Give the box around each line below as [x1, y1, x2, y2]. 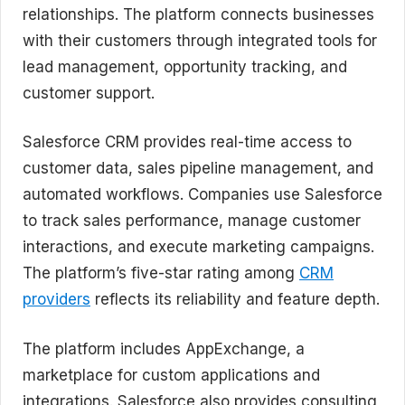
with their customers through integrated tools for [23, 31, 377, 50]
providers [23, 290, 90, 308]
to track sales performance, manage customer [23, 212, 361, 230]
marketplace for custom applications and [23, 365, 320, 384]
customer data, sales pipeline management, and [23, 159, 373, 177]
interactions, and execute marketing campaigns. [23, 238, 374, 256]
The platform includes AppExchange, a [23, 339, 305, 358]
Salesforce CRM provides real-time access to [23, 133, 352, 151]
